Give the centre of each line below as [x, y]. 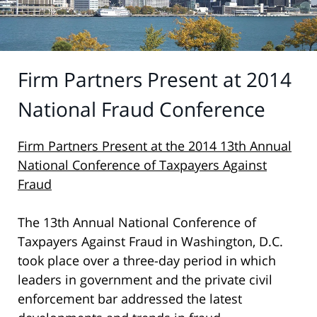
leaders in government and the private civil [145, 280]
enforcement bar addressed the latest [130, 299]
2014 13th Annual [240, 146]
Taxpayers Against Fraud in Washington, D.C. [150, 242]
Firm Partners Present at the [103, 146]
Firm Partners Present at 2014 [155, 79]
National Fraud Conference [142, 109]
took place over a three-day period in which [147, 261]
